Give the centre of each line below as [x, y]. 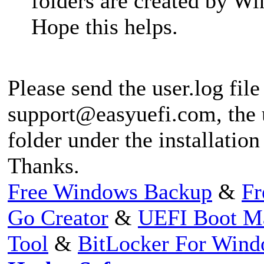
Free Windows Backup [110, 191]
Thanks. [44, 165]
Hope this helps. [105, 26]
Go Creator [58, 217]
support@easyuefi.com [112, 113]
